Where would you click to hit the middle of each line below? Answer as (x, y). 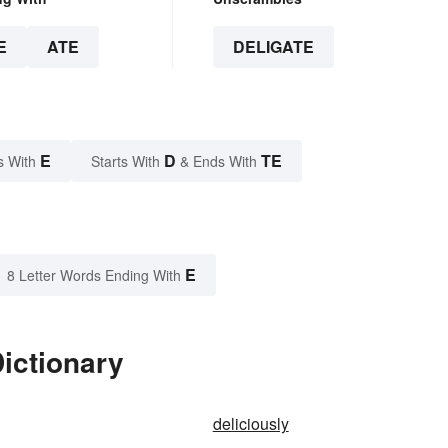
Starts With (127, 161)
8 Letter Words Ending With (94, 275)
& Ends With (218, 161)
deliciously (250, 424)
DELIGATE (273, 47)
